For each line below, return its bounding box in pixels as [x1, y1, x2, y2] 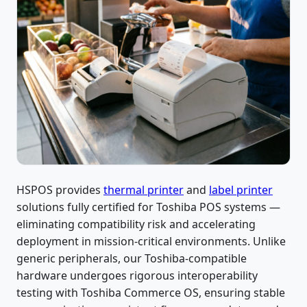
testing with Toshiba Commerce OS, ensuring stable [16, 285, 285, 300]
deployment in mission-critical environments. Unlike [16, 234, 286, 249]
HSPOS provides [16, 182, 103, 197]
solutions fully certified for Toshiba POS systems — [16, 199, 280, 214]
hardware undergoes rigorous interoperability [16, 268, 258, 283]
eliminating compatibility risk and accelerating [16, 217, 256, 232]
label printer [209, 182, 273, 197]
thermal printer [103, 182, 184, 197]
